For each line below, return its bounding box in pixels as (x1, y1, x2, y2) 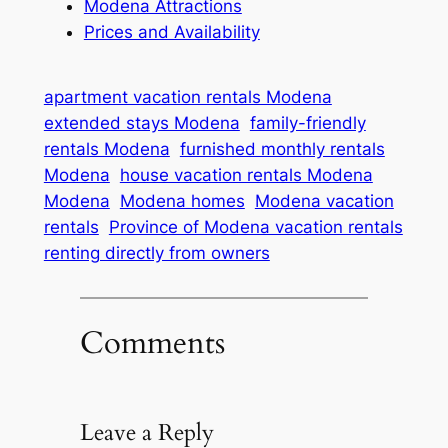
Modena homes (119, 191, 245, 212)
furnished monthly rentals (179, 139, 385, 160)
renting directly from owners (43, 243, 270, 264)
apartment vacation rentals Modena (43, 87, 332, 108)
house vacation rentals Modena (119, 165, 373, 186)
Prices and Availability (83, 21, 260, 42)
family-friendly (249, 113, 366, 134)
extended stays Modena (43, 113, 240, 134)
